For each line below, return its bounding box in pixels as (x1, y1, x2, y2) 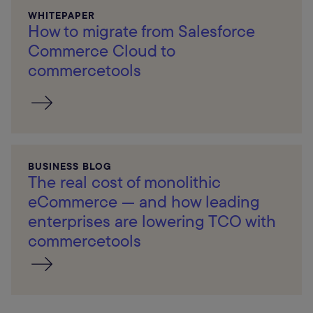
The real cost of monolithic (28, 171, 221, 193)
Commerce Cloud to (28, 40, 175, 61)
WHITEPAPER (28, 9, 95, 22)
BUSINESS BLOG (28, 160, 112, 173)
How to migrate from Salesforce (28, 20, 255, 42)
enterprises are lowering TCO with (28, 210, 276, 232)
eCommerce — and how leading (28, 191, 260, 212)
